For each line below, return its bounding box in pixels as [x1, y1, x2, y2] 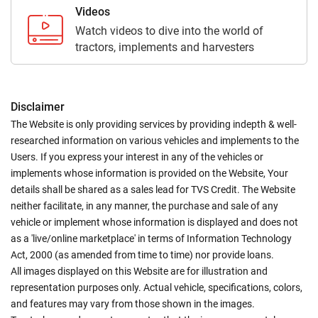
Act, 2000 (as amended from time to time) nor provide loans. [11, 249, 274, 261]
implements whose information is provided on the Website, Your [11, 168, 288, 180]
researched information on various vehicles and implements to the [11, 135, 299, 147]
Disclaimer [11, 100, 65, 114]
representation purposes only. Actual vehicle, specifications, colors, [11, 282, 302, 294]
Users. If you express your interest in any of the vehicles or [11, 151, 263, 163]
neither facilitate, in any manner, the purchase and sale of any [11, 200, 278, 212]
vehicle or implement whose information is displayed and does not [11, 216, 298, 229]
